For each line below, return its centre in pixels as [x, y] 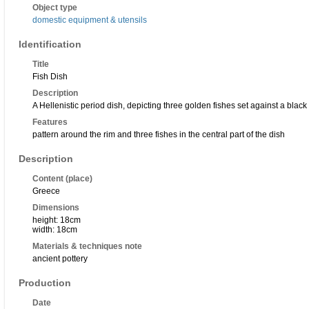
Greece [46, 191]
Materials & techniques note [87, 247]
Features [50, 122]
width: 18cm [55, 230]
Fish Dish [50, 77]
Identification [50, 44]
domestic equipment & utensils [90, 20]
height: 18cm [57, 220]
